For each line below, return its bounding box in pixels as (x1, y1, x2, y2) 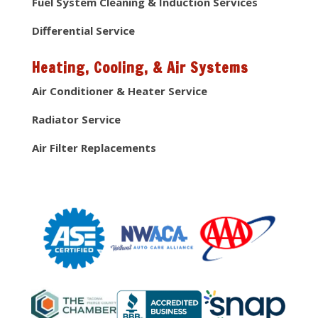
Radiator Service (31, 112, 121, 127)
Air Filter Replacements (31, 141, 156, 155)
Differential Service (31, 23, 135, 38)
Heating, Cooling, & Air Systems (31, 57, 248, 79)
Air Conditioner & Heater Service (31, 84, 207, 99)
